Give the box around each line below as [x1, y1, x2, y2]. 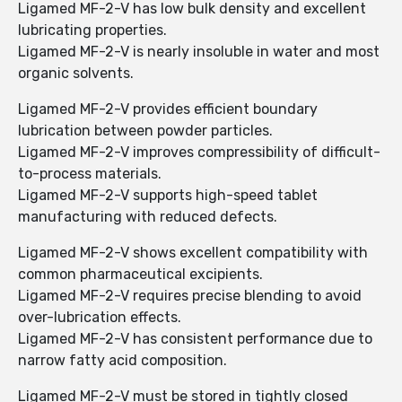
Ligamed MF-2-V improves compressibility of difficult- [18, 144, 380, 162]
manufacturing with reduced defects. [18, 208, 277, 226]
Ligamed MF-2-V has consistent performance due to [18, 330, 372, 348]
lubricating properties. [18, 22, 167, 39]
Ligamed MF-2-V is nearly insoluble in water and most [18, 43, 380, 61]
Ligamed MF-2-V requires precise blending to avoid [18, 287, 362, 305]
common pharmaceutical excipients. [18, 266, 263, 284]
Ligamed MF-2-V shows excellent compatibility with [18, 244, 368, 262]
